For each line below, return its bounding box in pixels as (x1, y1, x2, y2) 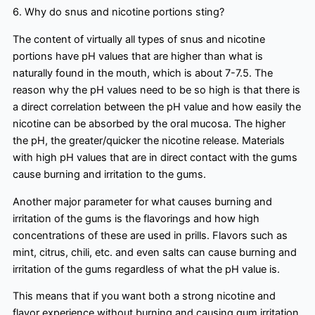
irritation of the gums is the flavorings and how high (13, 212, 259, 225)
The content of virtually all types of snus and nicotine (13, 32, 265, 46)
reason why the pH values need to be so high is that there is (13, 83, 300, 96)
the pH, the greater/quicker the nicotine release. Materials (13, 134, 285, 147)
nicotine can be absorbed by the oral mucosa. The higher (13, 117, 285, 130)
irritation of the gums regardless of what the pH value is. (13, 262, 280, 276)
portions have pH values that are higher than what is (13, 49, 263, 63)
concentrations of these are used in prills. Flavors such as (13, 229, 288, 242)
